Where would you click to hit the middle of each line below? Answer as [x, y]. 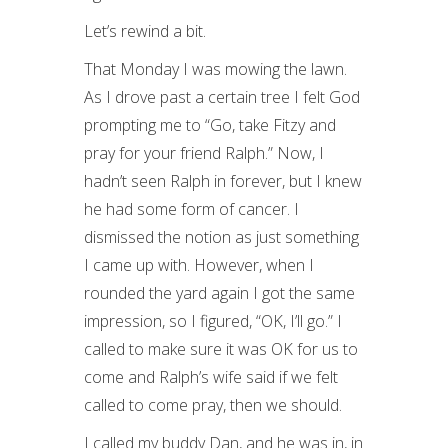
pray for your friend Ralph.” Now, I [204, 153]
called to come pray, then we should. [213, 405]
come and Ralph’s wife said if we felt [211, 377]
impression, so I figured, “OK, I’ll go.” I [213, 321]
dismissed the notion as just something [221, 237]
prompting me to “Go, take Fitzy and [210, 125]
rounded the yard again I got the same [219, 293]
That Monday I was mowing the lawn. [215, 69]
